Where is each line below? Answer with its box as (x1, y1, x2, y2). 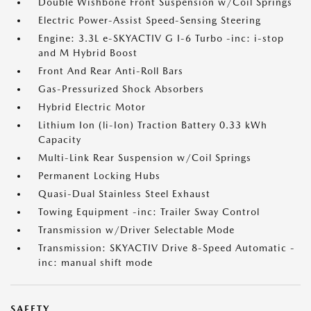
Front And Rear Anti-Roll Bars (38, 65, 183, 76)
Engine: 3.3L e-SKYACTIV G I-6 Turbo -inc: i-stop (38, 33, 284, 44)
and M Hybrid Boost (38, 47, 137, 58)
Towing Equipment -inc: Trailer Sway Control (38, 206, 260, 217)
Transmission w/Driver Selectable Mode (38, 224, 235, 235)
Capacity (38, 134, 81, 145)
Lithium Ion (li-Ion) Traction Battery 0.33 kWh (38, 119, 267, 131)
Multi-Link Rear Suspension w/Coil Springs (38, 152, 251, 163)
